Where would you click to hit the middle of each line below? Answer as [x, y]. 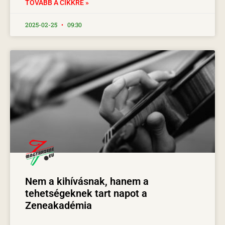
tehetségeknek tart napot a [86, 193]
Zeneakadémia [59, 205]
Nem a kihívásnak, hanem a [87, 181]
